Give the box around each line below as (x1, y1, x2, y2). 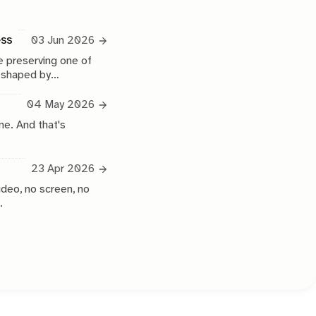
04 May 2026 (26, 99, 95, 111)
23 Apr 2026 (30, 163, 95, 175)
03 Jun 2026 (30, 35, 95, 47)
